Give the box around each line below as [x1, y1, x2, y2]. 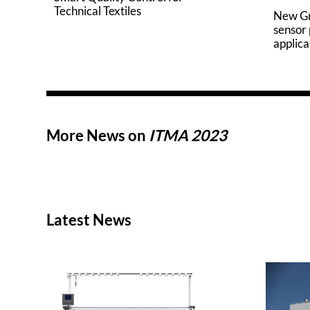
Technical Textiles [54, 3, 142, 19]
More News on [46, 125, 149, 145]
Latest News [46, 210, 132, 230]
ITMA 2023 [149, 125, 228, 145]
